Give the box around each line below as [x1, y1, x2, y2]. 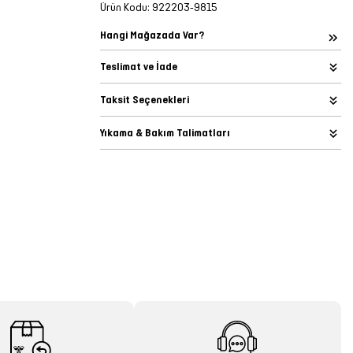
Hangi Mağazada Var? [100, 29, 204, 41]
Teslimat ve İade [100, 61, 177, 72]
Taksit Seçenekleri [100, 94, 189, 106]
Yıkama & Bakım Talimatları [100, 127, 230, 139]
